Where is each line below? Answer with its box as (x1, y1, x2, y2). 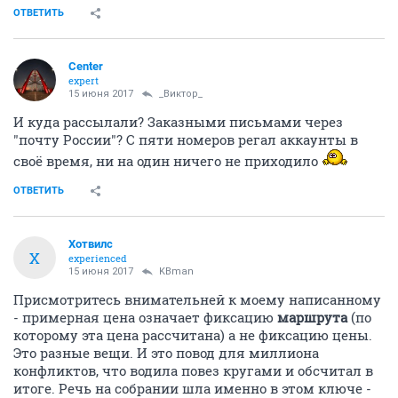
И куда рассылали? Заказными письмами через (13, 113, 343, 131)
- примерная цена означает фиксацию (13, 308, 277, 326)
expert (68, 74, 99, 87)
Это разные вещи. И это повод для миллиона (13, 344, 319, 362)
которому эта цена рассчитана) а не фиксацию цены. (13, 326, 372, 344)
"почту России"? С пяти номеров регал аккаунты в (13, 131, 358, 148)
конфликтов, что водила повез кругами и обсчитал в (13, 362, 373, 379)
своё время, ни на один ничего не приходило (13, 152, 322, 170)
